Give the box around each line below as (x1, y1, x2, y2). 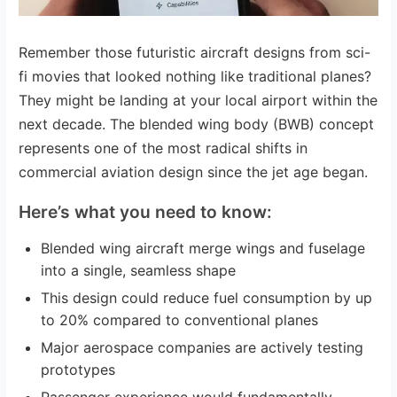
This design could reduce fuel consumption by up (41, 288, 373, 307)
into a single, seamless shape (41, 261, 237, 279)
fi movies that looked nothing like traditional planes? (19, 66, 372, 85)
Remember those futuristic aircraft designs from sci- (19, 43, 371, 61)
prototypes (41, 360, 116, 378)
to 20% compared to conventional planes (41, 310, 319, 329)
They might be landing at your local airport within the (19, 90, 378, 109)
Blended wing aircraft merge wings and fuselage (41, 238, 366, 257)
